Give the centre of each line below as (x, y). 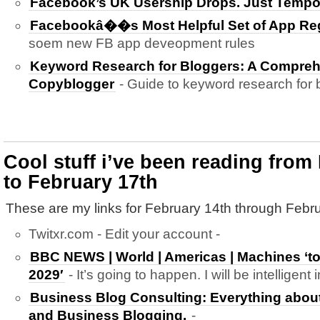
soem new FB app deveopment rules (142, 43)
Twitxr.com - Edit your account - (124, 234)
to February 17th (81, 182)
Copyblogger (71, 84)
